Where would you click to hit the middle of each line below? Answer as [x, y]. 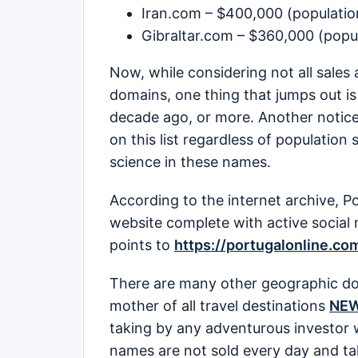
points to [142, 245]
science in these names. [190, 161]
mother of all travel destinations [219, 305]
